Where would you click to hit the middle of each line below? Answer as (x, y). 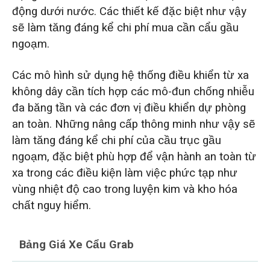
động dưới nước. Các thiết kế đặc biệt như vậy (129, 12)
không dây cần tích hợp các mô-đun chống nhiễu (133, 92)
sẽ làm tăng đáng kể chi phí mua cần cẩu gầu (125, 28)
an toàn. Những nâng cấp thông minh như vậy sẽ (133, 124)
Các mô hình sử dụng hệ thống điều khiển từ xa (130, 76)
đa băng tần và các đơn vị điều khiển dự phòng (129, 108)
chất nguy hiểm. (51, 206)
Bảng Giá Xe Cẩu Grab (77, 245)
